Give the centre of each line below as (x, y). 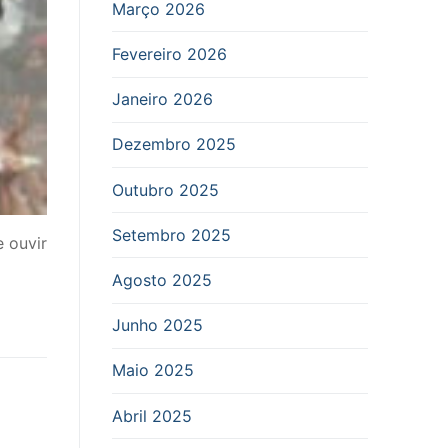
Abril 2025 (152, 415)
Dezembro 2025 (174, 144)
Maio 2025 (153, 370)
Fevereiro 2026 (169, 54)
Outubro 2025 (165, 189)
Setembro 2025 (171, 234)
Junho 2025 (157, 325)
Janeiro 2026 (162, 99)
